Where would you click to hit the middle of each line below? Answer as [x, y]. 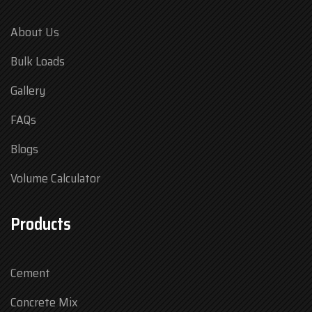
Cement [30, 273]
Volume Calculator [55, 178]
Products [41, 224]
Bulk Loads [38, 61]
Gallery [28, 90]
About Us [35, 32]
